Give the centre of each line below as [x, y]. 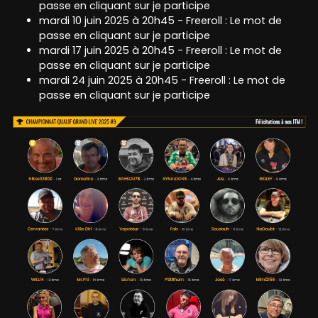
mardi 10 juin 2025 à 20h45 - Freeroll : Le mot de [160, 20]
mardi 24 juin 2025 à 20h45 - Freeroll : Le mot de [162, 80]
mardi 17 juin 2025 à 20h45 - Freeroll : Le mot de [160, 50]
